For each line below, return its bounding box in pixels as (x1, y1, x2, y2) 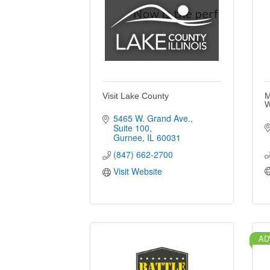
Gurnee (113, 131, 142, 143)
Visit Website (113, 165, 162, 177)
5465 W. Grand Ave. (113, 111, 190, 124)
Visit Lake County (102, 90, 169, 101)
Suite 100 (113, 121, 149, 134)
